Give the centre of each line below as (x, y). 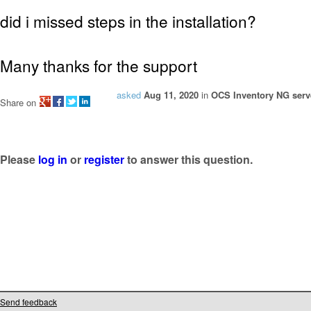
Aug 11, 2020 (171, 95)
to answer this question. (188, 159)
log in (53, 159)
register (104, 159)
